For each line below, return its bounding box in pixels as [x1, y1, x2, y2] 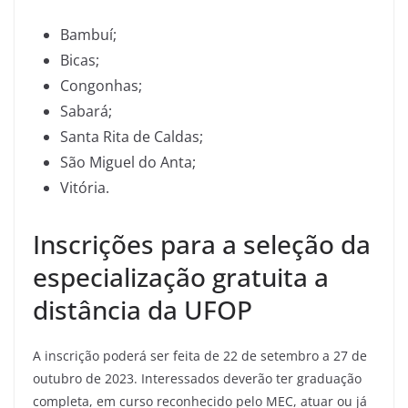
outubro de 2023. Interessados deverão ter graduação [33, 370, 362, 387]
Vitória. [60, 178, 109, 198]
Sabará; [60, 101, 112, 121]
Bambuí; [60, 25, 117, 45]
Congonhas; [60, 76, 142, 96]
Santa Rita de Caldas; [60, 127, 203, 147]
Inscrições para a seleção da [33, 227, 371, 261]
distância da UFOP [33, 292, 252, 327]
